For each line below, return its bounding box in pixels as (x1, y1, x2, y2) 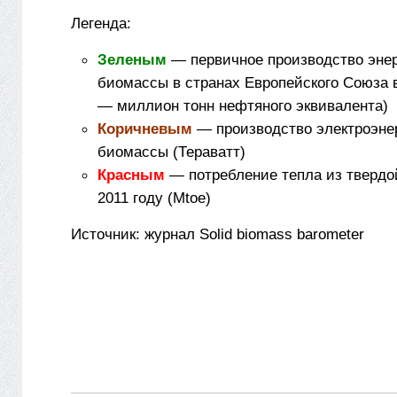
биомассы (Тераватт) (97, 143, 245, 160)
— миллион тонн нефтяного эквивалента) (97, 97, 388, 114)
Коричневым (97, 120, 192, 137)
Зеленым (97, 51, 167, 68)
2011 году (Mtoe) (97, 189, 211, 206)
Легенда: (71, 14, 131, 32)
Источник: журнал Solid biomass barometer (71, 225, 364, 243)
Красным (97, 166, 165, 183)
